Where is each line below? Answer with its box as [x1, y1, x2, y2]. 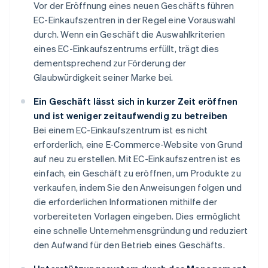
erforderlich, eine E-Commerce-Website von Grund [33, 138, 243, 151]
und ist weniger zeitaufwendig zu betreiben [33, 109, 228, 122]
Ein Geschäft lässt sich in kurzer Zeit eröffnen [33, 95, 238, 108]
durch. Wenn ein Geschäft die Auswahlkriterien [33, 28, 226, 41]
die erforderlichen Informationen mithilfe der [33, 196, 218, 208]
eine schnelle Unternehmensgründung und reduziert [33, 224, 248, 237]
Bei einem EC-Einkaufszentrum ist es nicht [33, 124, 208, 136]
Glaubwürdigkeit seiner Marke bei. [33, 71, 173, 84]
